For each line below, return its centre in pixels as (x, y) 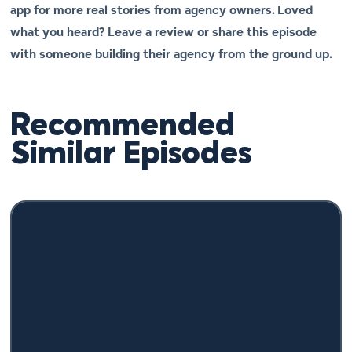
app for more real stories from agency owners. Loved (162, 10)
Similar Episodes (132, 155)
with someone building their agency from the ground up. (172, 54)
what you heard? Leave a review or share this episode (164, 32)
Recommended (123, 127)
